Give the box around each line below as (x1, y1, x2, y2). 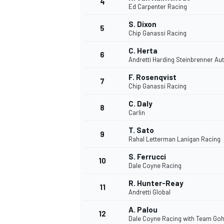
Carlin (128, 108, 145, 117)
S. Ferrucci (128, 152, 166, 161)
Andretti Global (128, 188, 170, 196)
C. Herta (128, 46, 157, 55)
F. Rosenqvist (128, 72, 176, 82)
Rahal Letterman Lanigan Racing (128, 135, 220, 143)
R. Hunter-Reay (128, 178, 183, 188)
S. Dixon (128, 19, 156, 29)
